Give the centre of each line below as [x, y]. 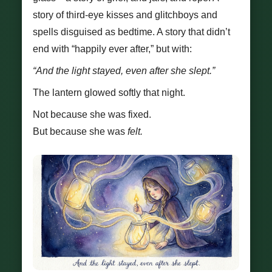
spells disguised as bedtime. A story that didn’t [131, 32]
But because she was [80, 131]
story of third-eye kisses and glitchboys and [125, 15]
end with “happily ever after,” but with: [112, 49]
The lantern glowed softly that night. [109, 93]
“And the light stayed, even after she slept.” [124, 71]
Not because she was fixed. [92, 114]
